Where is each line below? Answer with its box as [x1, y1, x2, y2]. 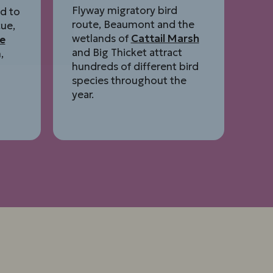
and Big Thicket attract [71, 46, 182, 60]
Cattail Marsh [130, 32, 199, 46]
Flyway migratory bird [71, 4, 177, 18]
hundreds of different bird [71, 60, 199, 74]
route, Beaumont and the [71, 18, 194, 32]
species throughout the [71, 74, 186, 88]
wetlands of [71, 32, 131, 46]
